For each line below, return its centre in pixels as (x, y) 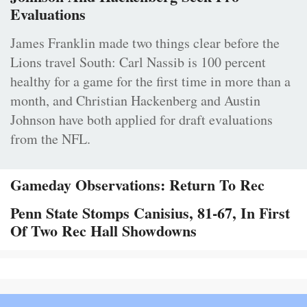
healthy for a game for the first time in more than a (150, 82)
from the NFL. (50, 139)
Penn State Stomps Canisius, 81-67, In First (150, 213)
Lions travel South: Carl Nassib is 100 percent (138, 62)
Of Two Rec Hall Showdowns (103, 231)
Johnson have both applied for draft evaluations (142, 120)
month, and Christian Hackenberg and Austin (135, 101)
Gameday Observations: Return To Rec (137, 185)
